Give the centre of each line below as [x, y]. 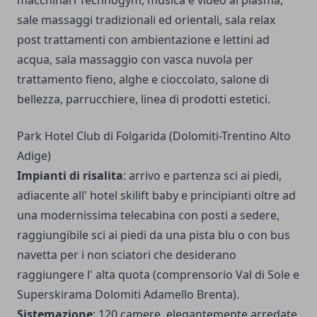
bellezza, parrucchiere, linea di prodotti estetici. [144, 99]
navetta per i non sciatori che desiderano [127, 254]
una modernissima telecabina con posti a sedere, [148, 215]
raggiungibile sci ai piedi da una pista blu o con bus [154, 235]
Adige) [34, 155]
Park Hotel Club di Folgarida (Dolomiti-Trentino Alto [154, 136]
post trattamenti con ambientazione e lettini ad [143, 39]
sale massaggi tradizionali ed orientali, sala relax [146, 19]
